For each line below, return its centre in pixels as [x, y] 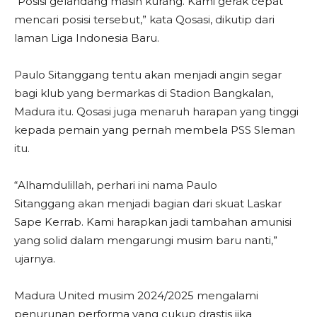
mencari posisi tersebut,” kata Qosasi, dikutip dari [144, 20]
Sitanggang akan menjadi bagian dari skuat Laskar [148, 204]
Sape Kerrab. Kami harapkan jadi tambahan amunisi [153, 222]
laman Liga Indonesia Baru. [87, 38]
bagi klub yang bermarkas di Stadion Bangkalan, [144, 93]
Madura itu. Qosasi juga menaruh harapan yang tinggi [156, 112]
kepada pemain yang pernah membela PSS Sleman [155, 130]
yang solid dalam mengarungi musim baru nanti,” [146, 241]
